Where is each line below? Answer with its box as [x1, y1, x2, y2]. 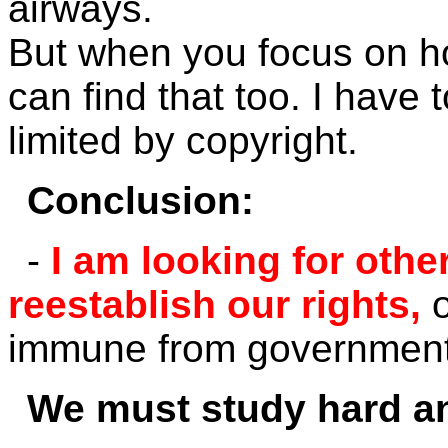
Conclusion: [27, 179, 255, 222]
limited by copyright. [8, 119, 358, 162]
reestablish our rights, [8, 283, 432, 326]
